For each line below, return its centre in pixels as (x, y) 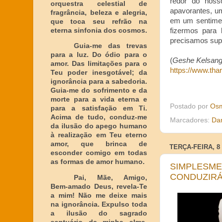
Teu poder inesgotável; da (99, 73)
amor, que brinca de (99, 144)
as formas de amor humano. (98, 162)
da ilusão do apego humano (99, 126)
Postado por (190, 106)
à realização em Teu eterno (99, 135)
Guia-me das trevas (111, 46)
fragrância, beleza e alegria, (99, 12)
